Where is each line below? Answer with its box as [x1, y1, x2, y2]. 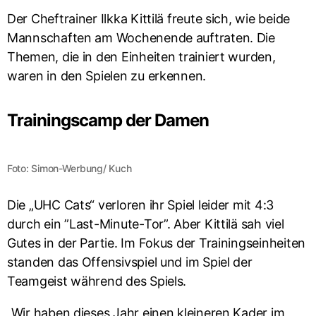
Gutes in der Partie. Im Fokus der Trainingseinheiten [7, 236, 305, 250]
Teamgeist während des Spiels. [7, 274, 190, 288]
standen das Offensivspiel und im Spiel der [7, 255, 253, 269]
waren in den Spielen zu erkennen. [7, 68, 209, 83]
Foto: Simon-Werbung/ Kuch [7, 162, 132, 174]
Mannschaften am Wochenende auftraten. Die [7, 30, 275, 45]
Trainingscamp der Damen [7, 110, 209, 130]
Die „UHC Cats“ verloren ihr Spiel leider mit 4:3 [7, 197, 274, 212]
